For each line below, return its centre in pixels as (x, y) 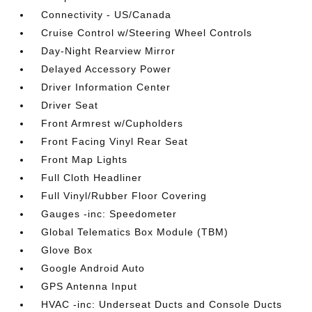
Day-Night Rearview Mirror (109, 51)
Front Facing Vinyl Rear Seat (115, 141)
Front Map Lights (85, 159)
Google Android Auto (93, 268)
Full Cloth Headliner (92, 178)
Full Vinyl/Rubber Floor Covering (124, 196)
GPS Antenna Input (89, 286)
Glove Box (67, 250)
